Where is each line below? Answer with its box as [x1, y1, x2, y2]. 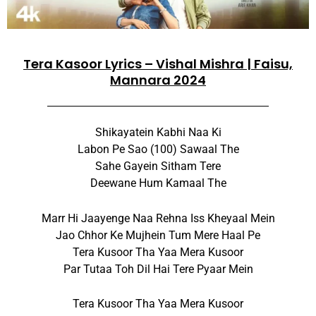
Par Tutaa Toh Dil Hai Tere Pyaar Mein [63, 262, 253, 276]
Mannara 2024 [110, 71, 206, 90]
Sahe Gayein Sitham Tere [95, 159, 221, 174]
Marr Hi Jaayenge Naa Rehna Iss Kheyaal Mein [41, 211, 275, 225]
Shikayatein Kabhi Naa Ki [95, 126, 221, 140]
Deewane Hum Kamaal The [90, 176, 226, 190]
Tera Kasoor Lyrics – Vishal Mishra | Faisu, [23, 55, 293, 73]
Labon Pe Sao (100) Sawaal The [77, 142, 239, 157]
